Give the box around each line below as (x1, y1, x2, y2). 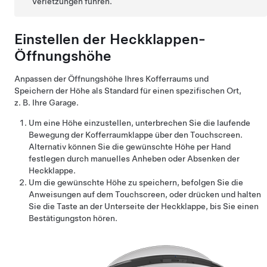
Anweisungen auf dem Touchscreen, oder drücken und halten (29, 189, 261, 199)
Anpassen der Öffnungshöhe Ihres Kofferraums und (14, 73, 209, 83)
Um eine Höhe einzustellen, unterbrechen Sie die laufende (29, 117, 250, 128)
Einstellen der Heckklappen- (14, 30, 206, 48)
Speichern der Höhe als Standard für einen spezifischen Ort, (14, 85, 241, 95)
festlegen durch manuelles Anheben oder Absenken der (29, 153, 240, 163)
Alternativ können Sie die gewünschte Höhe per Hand (29, 141, 231, 151)
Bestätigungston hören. (29, 213, 117, 223)
